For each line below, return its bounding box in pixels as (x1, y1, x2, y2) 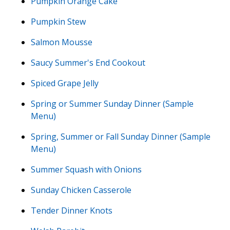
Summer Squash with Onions (31, 163, 142, 175)
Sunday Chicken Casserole (31, 184, 131, 196)
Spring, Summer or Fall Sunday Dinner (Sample (31, 130, 210, 142)
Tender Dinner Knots (31, 204, 112, 216)
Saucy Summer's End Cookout (31, 56, 145, 68)
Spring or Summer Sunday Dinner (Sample (31, 98, 194, 109)
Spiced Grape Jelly (31, 77, 99, 89)
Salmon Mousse (31, 36, 92, 48)
